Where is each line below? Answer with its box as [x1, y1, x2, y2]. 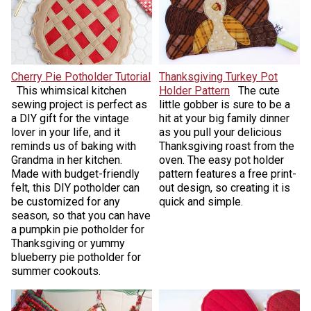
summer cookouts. [10, 264, 101, 278]
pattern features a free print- [159, 167, 296, 181]
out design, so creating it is [159, 181, 290, 195]
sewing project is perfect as [10, 98, 147, 112]
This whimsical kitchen [16, 84, 126, 98]
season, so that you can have [10, 209, 151, 223]
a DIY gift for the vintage [10, 112, 129, 126]
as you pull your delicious [159, 126, 282, 140]
